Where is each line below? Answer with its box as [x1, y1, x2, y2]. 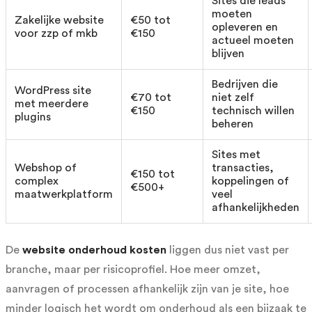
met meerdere [15, 98, 88, 110]
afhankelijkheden [212, 202, 299, 214]
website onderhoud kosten [22, 244, 166, 256]
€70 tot [130, 92, 171, 104]
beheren [212, 118, 253, 130]
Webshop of [15, 162, 77, 174]
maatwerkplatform [15, 189, 113, 201]
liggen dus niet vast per [166, 244, 289, 256]
